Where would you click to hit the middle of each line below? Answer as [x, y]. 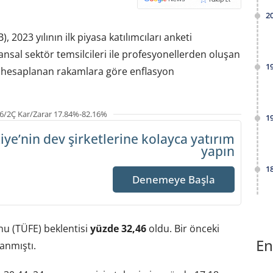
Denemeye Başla [173, 180]
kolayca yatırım [188, 139]
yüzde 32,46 [118, 229]
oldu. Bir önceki [183, 229]
